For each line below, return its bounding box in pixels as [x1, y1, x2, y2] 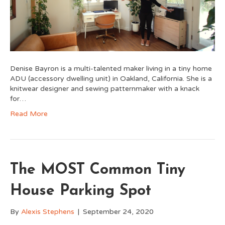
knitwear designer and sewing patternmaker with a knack [10, 84, 199, 93]
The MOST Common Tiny [10, 162, 185, 178]
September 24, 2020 [83, 207, 154, 216]
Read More [10, 109, 48, 118]
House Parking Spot [10, 183, 151, 199]
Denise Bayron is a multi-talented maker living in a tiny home [10, 64, 212, 73]
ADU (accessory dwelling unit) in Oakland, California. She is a [10, 74, 212, 83]
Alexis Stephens [21, 207, 74, 216]
